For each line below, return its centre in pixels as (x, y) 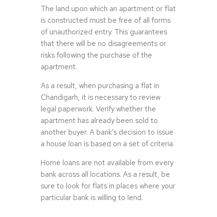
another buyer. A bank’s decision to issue (107, 132)
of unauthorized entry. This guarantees (104, 32)
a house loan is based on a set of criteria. (108, 144)
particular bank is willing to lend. (92, 198)
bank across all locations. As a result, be (105, 175)
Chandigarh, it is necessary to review (101, 98)
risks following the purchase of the (96, 55)
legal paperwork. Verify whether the (98, 109)
